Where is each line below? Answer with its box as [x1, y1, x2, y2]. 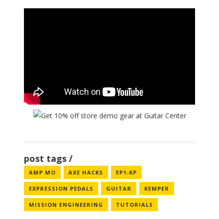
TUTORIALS [116, 200, 153, 208]
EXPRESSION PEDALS [29, 184, 93, 192]
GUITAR [106, 184, 131, 192]
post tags [24, 152, 66, 164]
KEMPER [144, 184, 169, 192]
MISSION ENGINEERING [29, 200, 103, 208]
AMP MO [29, 168, 56, 176]
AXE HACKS [68, 168, 103, 176]
